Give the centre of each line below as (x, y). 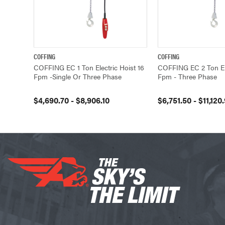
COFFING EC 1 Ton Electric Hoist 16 (89, 67)
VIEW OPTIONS (120, 56)
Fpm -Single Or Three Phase (78, 76)
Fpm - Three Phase (187, 76)
